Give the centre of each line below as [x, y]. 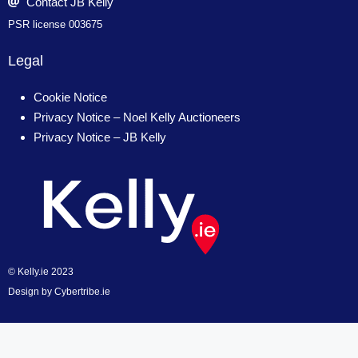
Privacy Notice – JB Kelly [100, 137]
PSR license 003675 [55, 24]
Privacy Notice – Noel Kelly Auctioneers [137, 117]
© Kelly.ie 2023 [41, 271]
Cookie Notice [70, 97]
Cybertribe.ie [82, 291]
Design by [31, 291]
